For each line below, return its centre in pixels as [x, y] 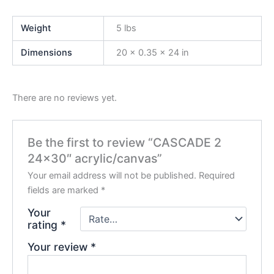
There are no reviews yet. [65, 98]
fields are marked [65, 191]
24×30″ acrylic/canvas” [95, 159]
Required [217, 176]
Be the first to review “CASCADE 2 [125, 143]
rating [44, 225]
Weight [36, 28]
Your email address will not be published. [112, 176]
